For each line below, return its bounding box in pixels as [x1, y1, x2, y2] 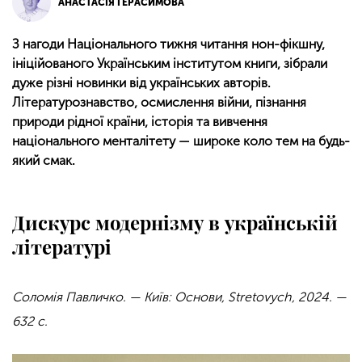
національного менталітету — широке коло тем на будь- [12, 133, 350, 149]
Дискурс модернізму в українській [12, 209, 338, 236]
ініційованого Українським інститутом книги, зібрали [12, 56, 327, 71]
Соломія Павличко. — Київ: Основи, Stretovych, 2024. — [12, 289, 347, 305]
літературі [12, 234, 112, 260]
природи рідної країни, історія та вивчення [12, 114, 267, 129]
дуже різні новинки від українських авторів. [12, 75, 271, 90]
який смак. [12, 153, 75, 168]
